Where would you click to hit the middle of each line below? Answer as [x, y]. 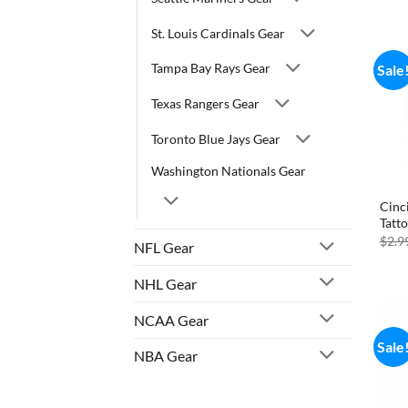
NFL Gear [164, 248]
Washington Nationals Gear [229, 171]
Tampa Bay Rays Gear [211, 68]
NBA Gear [166, 356]
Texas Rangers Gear [205, 104]
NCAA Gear [171, 320]
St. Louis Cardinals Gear [218, 33]
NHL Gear [165, 283]
